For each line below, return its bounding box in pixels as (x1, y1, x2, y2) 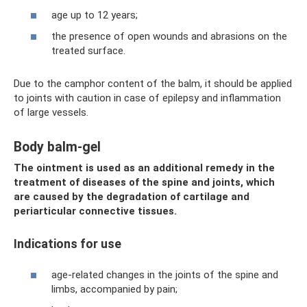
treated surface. (51, 45, 125, 57)
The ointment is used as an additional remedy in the (14, 162, 275, 174)
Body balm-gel (14, 139, 101, 156)
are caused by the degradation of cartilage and (14, 191, 249, 203)
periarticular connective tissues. (14, 205, 177, 217)
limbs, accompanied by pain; (51, 282, 177, 295)
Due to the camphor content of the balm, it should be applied (14, 77, 292, 90)
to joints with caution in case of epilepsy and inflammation (14, 92, 281, 104)
